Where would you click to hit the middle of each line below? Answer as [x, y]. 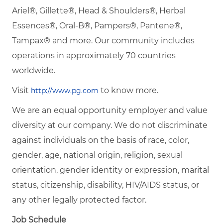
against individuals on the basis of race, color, [101, 140]
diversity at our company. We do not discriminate [110, 125]
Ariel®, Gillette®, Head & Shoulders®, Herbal [99, 10]
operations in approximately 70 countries [94, 55]
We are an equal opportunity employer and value [110, 110]
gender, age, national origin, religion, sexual [97, 155]
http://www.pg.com [65, 90]
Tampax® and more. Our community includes [103, 40]
